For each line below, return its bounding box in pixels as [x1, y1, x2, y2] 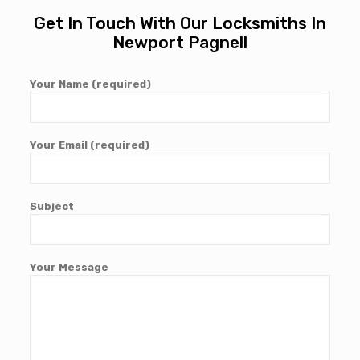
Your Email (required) [29, 139, 149, 152]
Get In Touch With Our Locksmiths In [34, 13, 326, 34]
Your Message [29, 261, 108, 274]
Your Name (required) [29, 78, 151, 91]
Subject [29, 200, 74, 213]
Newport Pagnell [112, 32, 247, 53]
